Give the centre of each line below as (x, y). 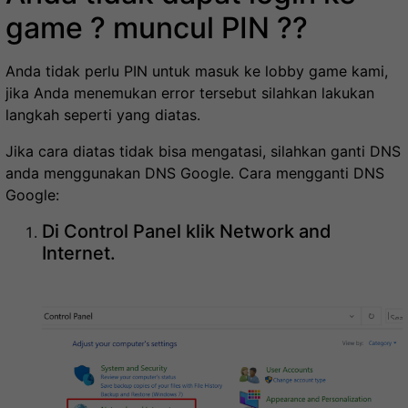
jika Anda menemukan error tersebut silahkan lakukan (190, 92)
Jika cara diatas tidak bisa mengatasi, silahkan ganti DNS (203, 151)
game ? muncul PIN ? (149, 27)
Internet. (79, 253)
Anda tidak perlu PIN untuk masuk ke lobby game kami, (197, 71)
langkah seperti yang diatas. (103, 114)
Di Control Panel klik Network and (187, 231)
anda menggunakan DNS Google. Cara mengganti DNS (195, 173)
